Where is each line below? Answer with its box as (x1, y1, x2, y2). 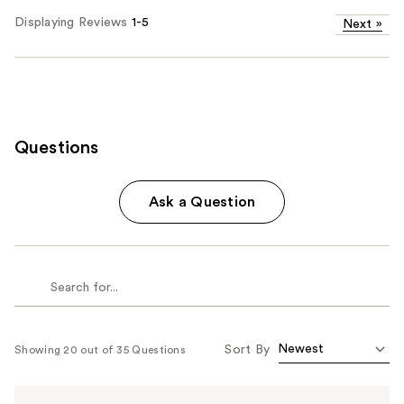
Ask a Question (148, 194, 256, 209)
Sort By (225, 343, 270, 356)
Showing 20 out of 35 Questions (14, 344, 186, 355)
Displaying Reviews (14, 15, 132, 29)
